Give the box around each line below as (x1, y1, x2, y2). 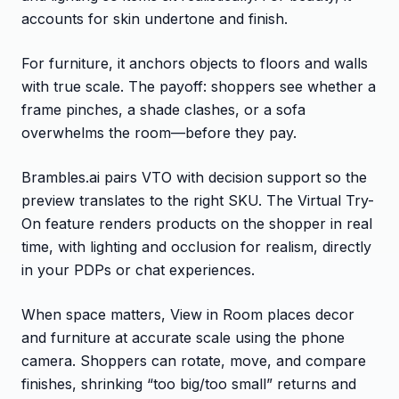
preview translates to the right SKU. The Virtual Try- (21, 191, 374, 209)
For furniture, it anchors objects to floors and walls (21, 53, 368, 72)
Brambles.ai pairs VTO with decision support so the (21, 167, 367, 186)
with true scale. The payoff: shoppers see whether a (21, 77, 376, 95)
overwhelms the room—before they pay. (21, 123, 297, 142)
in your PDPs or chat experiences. (21, 260, 255, 279)
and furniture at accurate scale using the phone (21, 328, 345, 346)
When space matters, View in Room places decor (21, 305, 354, 323)
